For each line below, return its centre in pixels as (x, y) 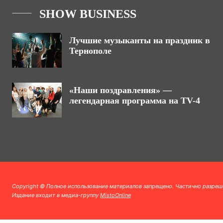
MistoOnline (115, 195)
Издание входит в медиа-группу (56, 195)
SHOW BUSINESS (88, 14)
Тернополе (90, 51)
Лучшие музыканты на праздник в (140, 40)
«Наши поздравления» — (120, 90)
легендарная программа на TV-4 (135, 101)
